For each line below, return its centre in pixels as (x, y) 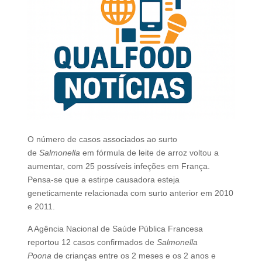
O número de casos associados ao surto (102, 139)
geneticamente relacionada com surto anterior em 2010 (130, 193)
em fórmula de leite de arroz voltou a (149, 152)
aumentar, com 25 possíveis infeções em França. (118, 166)
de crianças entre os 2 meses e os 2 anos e (133, 255)
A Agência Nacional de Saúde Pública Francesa (115, 228)
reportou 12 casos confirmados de (92, 242)
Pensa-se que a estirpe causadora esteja (103, 179)
